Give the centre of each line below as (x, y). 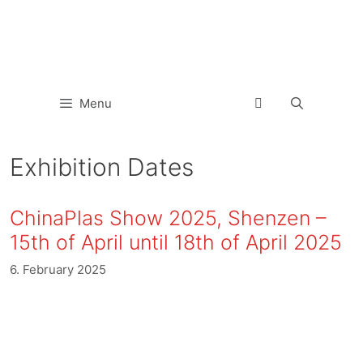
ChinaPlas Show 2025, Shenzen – (168, 218)
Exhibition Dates (102, 167)
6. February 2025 (58, 269)
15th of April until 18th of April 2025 (176, 242)
